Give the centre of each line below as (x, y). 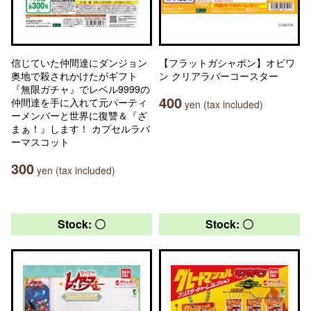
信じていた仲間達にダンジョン (79, 62)
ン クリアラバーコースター (219, 76)
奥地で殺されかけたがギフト (74, 76)
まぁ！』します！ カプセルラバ (81, 128)
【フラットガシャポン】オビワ (227, 62)
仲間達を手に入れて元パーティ (79, 102)
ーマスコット (40, 142)
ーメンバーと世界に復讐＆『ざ (79, 115)
